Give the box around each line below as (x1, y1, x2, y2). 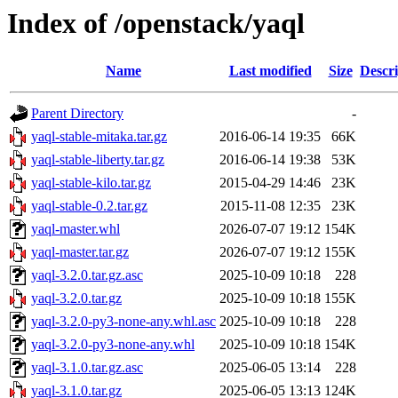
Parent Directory (31, 106, 123, 122)
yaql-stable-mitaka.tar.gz (31, 129, 167, 145)
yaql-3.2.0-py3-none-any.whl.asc (31, 314, 216, 330)
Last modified (228, 63, 312, 79)
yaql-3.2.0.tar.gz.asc (31, 267, 143, 283)
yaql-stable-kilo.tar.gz (31, 175, 151, 191)
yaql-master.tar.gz (31, 244, 129, 260)
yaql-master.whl (31, 221, 120, 237)
